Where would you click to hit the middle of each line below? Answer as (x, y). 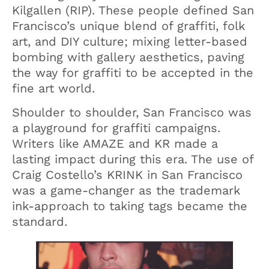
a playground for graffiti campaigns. (116, 128)
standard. (40, 222)
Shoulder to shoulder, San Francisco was (132, 113)
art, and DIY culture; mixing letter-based (130, 41)
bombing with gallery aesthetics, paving (128, 57)
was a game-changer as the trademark (126, 191)
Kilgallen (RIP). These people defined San (133, 10)
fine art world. (53, 88)
